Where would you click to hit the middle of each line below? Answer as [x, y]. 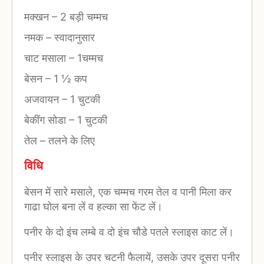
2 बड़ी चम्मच [82, 16]
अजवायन [43, 99]
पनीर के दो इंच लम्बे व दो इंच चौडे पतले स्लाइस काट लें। [129, 232]
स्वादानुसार [73, 37]
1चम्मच [89, 58]
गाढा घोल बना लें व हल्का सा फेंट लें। [93, 207]
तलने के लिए [70, 140]
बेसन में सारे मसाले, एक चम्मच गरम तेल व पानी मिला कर [128, 192]
